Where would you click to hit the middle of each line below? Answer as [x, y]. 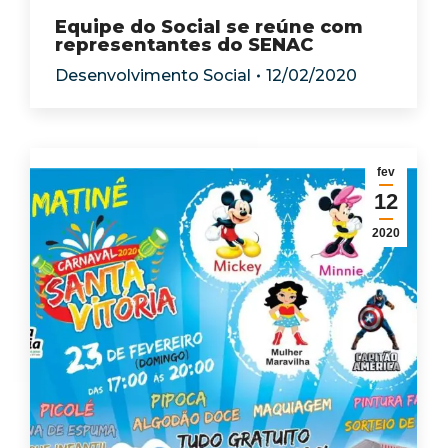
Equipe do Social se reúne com [209, 27]
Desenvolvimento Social [153, 75]
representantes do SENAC [184, 45]
